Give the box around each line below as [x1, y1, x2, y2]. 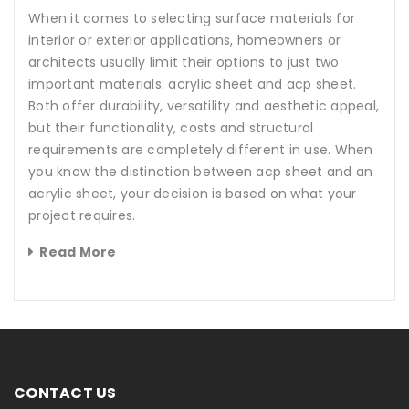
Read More [39, 243, 117, 262]
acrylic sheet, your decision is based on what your [28, 184, 357, 204]
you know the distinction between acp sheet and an [28, 163, 373, 182]
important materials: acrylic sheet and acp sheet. [28, 75, 357, 94]
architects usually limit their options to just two [28, 53, 340, 72]
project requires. [28, 206, 136, 225]
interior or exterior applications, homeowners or [28, 31, 341, 50]
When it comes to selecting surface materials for [28, 9, 355, 28]
